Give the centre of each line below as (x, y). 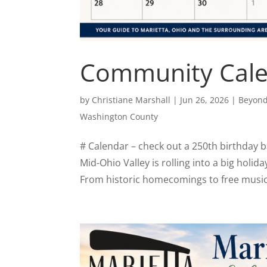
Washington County (119, 117)
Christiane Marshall (131, 100)
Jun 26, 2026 (205, 100)
